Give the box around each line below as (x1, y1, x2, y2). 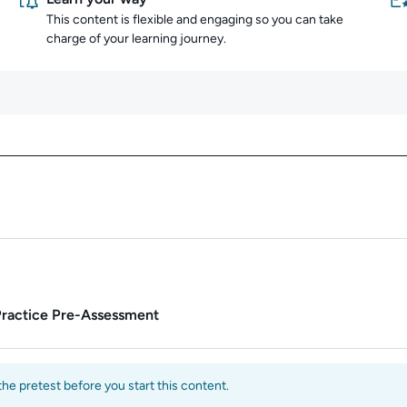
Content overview (202, 170, 382, 196)
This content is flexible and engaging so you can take (46, 12, 343, 27)
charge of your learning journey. (46, 31, 226, 46)
